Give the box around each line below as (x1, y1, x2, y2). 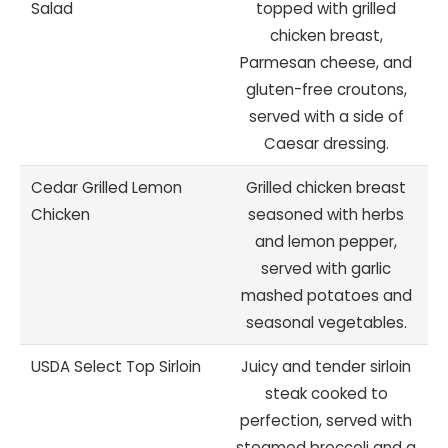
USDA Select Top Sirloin (31, 355, 202, 377)
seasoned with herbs (248, 203, 404, 225)
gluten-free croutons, (245, 78, 407, 100)
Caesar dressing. (263, 132, 389, 154)
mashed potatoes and (240, 284, 412, 306)
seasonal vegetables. (245, 311, 407, 333)
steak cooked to (264, 382, 388, 404)
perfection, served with (240, 409, 412, 431)
